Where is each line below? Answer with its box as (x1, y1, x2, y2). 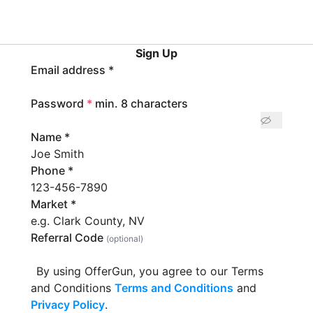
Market (31, 197, 68, 211)
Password (31, 96, 84, 110)
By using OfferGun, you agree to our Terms (36, 264, 263, 278)
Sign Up (136, 46, 177, 60)
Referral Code (31, 231, 106, 245)
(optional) (106, 233, 143, 244)
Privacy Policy (31, 298, 105, 312)
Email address (31, 63, 105, 77)
